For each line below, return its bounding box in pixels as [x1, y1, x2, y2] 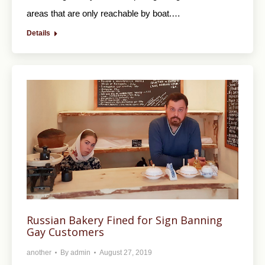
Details [27, 29, 50, 38]
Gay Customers [27, 224, 104, 239]
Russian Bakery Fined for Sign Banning [27, 212, 222, 227]
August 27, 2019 [99, 248, 152, 257]
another [27, 248, 51, 257]
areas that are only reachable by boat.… [27, 8, 180, 19]
